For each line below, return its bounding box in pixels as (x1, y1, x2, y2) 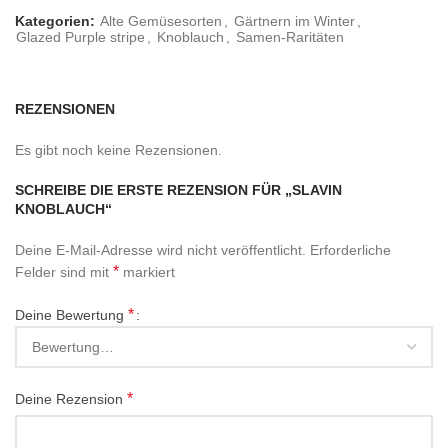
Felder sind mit (15, 264, 113, 280)
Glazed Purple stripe (16, 29, 145, 45)
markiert (119, 264, 175, 280)
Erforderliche (310, 242, 391, 258)
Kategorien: (15, 13, 99, 29)
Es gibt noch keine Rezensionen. (15, 142, 222, 158)
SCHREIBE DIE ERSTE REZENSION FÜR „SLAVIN (15, 182, 342, 198)
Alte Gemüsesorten (100, 13, 222, 29)
